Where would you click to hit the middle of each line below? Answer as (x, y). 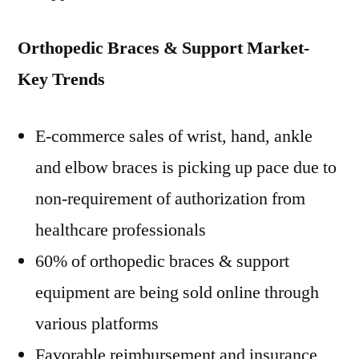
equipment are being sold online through (177, 292)
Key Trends (61, 79)
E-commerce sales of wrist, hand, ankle (174, 136)
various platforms (97, 324)
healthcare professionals (121, 230)
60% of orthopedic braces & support (162, 261)
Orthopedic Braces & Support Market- (163, 48)
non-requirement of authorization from (170, 199)
